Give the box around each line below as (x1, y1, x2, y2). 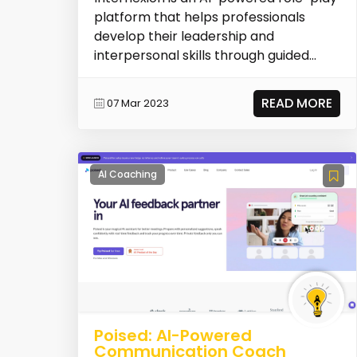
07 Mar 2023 (106, 96, 169, 112)
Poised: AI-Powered (93, 324, 252, 347)
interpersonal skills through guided (93, 45, 309, 65)
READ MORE (261, 93, 333, 112)
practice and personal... (93, 65, 241, 84)
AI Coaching (97, 167, 157, 181)
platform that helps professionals (93, 7, 305, 26)
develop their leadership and (93, 26, 274, 45)
